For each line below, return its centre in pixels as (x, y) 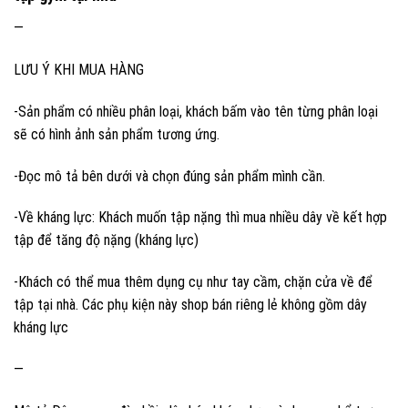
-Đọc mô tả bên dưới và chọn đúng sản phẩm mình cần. (169, 176)
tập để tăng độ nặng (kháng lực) (106, 240)
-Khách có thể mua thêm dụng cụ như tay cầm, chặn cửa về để (193, 282)
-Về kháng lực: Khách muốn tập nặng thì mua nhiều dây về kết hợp (200, 218)
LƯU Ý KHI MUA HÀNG (79, 69)
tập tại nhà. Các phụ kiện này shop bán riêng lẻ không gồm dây (190, 305)
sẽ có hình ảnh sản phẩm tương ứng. (117, 134)
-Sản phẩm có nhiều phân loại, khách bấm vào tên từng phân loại (196, 111)
